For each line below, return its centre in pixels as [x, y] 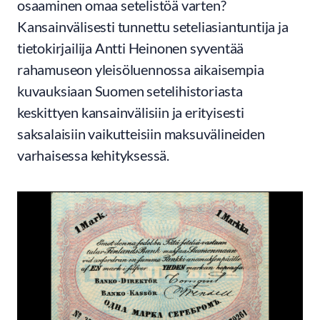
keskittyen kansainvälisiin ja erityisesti [131, 112]
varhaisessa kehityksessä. [95, 155]
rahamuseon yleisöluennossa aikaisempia [141, 69]
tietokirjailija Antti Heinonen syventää [131, 48]
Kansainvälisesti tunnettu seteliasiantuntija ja [153, 26]
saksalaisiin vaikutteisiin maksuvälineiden [141, 134]
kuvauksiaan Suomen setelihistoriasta [130, 91]
